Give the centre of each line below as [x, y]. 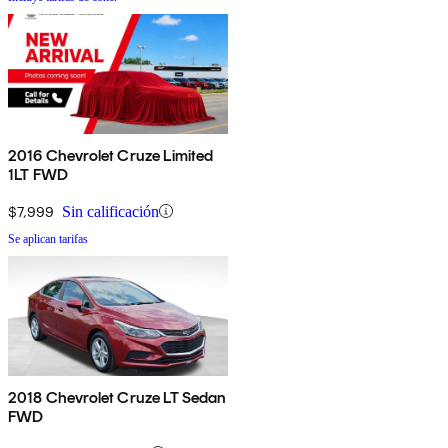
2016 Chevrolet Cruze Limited [111, 155]
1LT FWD [38, 174]
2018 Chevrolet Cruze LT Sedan [117, 397]
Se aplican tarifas [48, 238]
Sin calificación [110, 211]
